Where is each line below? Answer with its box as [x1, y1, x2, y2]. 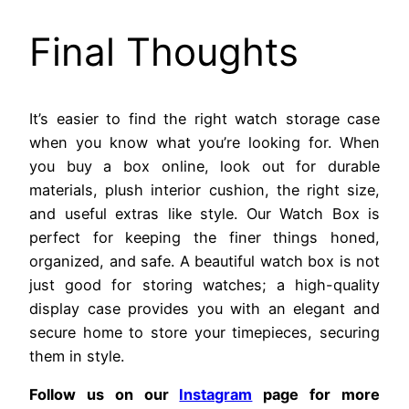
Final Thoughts [29, 27, 299, 75]
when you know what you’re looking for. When [29, 132, 380, 152]
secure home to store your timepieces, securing [29, 322, 380, 341]
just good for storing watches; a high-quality [29, 275, 380, 294]
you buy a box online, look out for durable [29, 156, 380, 175]
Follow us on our [29, 384, 180, 404]
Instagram [179, 384, 253, 404]
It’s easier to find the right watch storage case [29, 109, 380, 128]
